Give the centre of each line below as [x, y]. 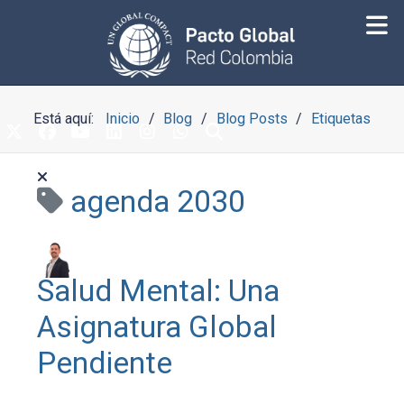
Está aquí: [68, 119]
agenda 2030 [158, 202]
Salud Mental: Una [159, 291]
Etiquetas [340, 119]
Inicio [123, 119]
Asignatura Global [157, 327]
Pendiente [105, 363]
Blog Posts [252, 119]
